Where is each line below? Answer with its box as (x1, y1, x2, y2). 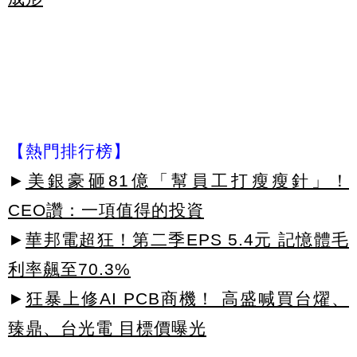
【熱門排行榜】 (8, 141, 131, 160)
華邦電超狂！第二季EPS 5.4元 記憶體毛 (25, 229, 349, 249)
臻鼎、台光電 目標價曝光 (8, 318, 206, 337)
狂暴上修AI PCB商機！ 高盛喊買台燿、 (25, 288, 349, 308)
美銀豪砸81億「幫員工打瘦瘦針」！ (25, 171, 349, 190)
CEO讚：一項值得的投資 (8, 200, 204, 219)
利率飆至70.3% (8, 259, 131, 278)
